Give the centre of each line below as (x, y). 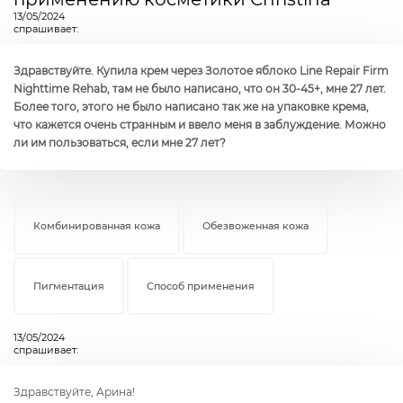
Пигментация (69, 286)
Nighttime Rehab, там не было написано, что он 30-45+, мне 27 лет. (200, 88)
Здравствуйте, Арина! (74, 391)
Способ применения (201, 286)
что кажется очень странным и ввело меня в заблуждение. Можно (200, 124)
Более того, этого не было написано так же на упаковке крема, (191, 106)
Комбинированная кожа (97, 225)
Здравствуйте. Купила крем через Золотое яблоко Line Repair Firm (201, 70)
